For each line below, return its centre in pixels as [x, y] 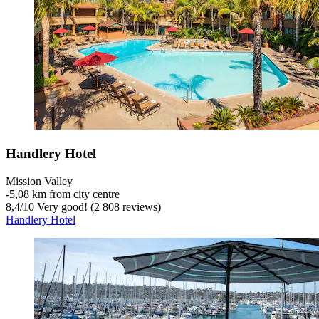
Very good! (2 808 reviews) [98, 206]
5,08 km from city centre [64, 194]
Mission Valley [39, 181]
